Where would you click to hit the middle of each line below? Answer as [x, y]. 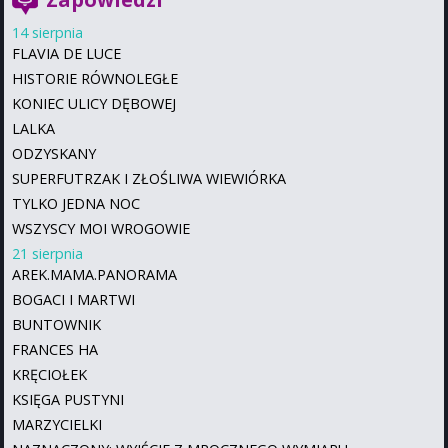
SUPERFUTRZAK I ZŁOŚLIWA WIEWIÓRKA [149, 178]
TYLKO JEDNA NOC [76, 203]
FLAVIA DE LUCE [66, 53]
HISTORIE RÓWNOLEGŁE [95, 78]
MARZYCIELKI [57, 424]
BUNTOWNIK [56, 324]
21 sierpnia [47, 253]
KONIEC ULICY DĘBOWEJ [94, 103]
